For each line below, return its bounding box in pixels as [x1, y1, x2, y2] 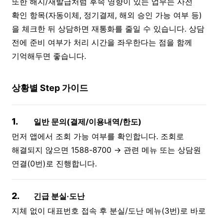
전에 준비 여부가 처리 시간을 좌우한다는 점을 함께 [12, 37, 192, 47]
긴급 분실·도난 [34, 191, 85, 201]
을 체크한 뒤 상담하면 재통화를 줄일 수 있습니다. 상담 [12, 23, 204, 34]
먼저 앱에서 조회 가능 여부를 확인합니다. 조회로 [12, 131, 184, 141]
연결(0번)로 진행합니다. [12, 158, 97, 168]
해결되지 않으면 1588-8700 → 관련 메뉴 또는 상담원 [12, 145, 201, 155]
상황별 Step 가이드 [12, 82, 88, 93]
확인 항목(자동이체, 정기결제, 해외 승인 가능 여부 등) [12, 10, 202, 20]
